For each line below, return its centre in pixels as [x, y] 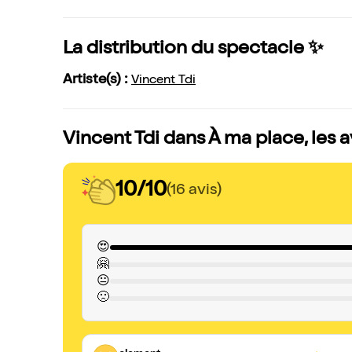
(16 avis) [194, 191]
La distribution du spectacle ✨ [193, 49]
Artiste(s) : [97, 80]
